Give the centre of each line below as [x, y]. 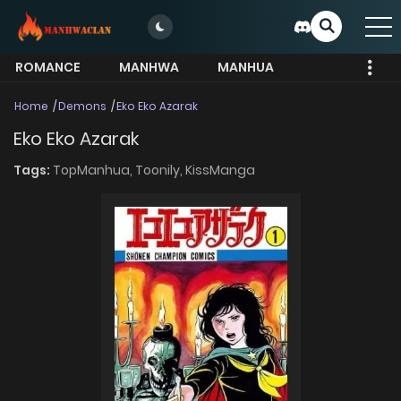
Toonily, [160, 171]
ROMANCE [48, 67]
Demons [82, 106]
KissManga [220, 171]
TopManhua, [94, 171]
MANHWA [149, 67]
